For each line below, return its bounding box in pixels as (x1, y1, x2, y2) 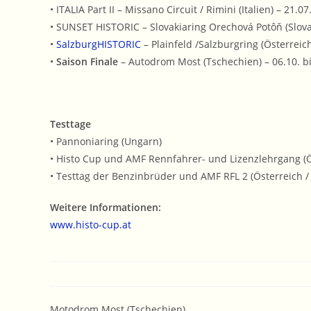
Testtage (50, 117, 91, 131)
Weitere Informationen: (50, 201, 161, 215)
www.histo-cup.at (50, 218, 131, 232)
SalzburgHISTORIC (56, 37, 141, 51)
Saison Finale (56, 55, 118, 69)
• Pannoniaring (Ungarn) (50, 135, 162, 149)
